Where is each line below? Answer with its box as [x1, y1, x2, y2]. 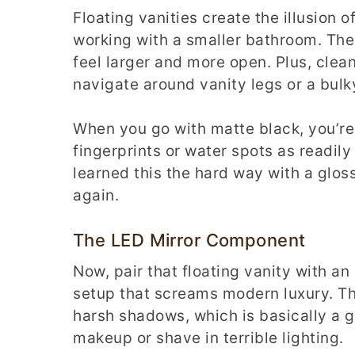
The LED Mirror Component [73, 229, 306, 250]
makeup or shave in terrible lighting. [73, 328, 344, 347]
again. [73, 186, 119, 205]
